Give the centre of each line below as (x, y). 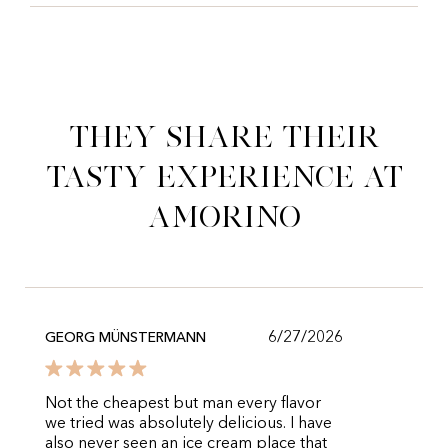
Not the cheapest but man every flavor (183, 404)
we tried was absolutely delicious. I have (188, 424)
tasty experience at (224, 176)
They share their (224, 136)
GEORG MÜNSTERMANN (125, 338)
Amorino (224, 216)
